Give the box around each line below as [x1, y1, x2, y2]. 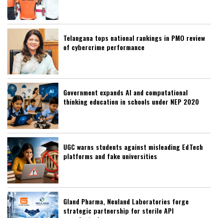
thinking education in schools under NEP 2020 [63, 96, 199, 107]
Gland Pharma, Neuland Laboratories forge [63, 196, 189, 206]
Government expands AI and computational [63, 87, 188, 97]
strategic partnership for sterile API [63, 205, 174, 216]
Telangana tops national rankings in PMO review [63, 32, 205, 43]
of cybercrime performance [63, 41, 145, 52]
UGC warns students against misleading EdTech [63, 141, 203, 152]
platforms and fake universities [63, 150, 157, 161]
